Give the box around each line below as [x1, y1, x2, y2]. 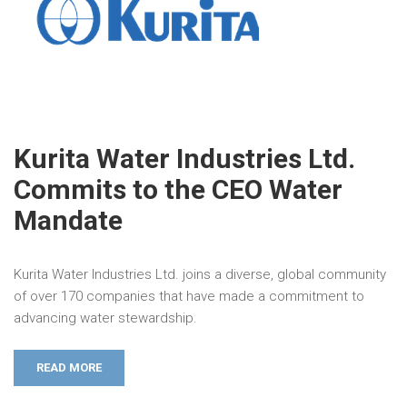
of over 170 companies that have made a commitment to [14, 288, 364, 304]
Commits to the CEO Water [14, 174, 342, 205]
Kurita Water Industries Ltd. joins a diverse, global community [14, 266, 386, 283]
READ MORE [36, 361, 102, 374]
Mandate [14, 204, 123, 236]
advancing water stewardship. [14, 310, 197, 326]
